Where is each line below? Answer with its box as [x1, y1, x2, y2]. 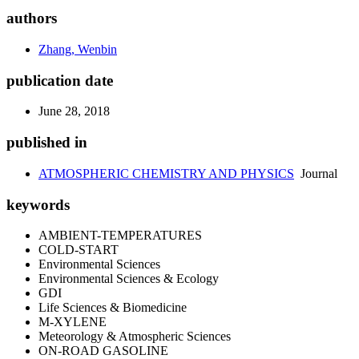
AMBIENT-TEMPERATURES [38, 228, 202, 243]
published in [6, 134, 87, 151]
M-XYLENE [38, 315, 107, 329]
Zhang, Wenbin [38, 42, 117, 56]
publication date [6, 71, 113, 89]
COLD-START [38, 243, 119, 257]
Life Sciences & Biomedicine [38, 301, 187, 315]
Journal [294, 166, 337, 180]
